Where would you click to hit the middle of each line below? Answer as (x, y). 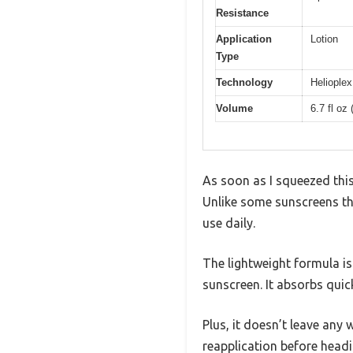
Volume (234, 109)
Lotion (324, 39)
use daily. (229, 223)
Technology (244, 83)
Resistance (242, 13)
